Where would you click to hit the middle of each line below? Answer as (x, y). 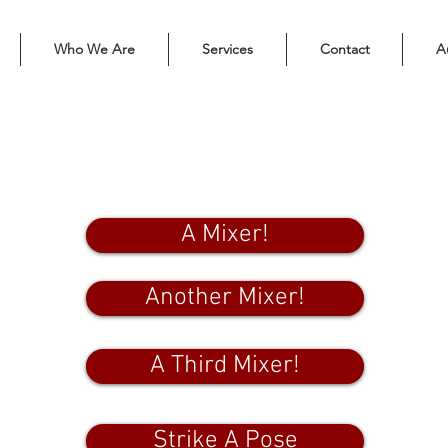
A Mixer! (225, 235)
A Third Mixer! (225, 366)
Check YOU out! (199, 186)
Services (227, 49)
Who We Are (94, 49)
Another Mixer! (225, 298)
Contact (344, 49)
